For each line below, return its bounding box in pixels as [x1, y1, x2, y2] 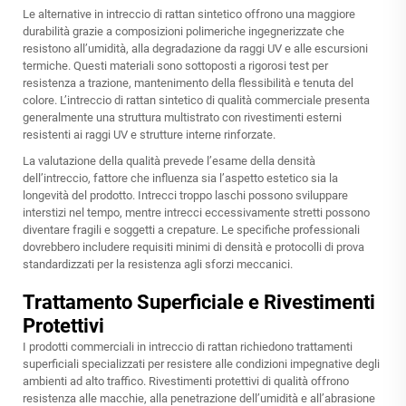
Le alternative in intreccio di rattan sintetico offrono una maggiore [23, 7, 355, 22]
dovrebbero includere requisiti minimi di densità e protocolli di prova [23, 240, 364, 255]
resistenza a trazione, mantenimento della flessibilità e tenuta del [23, 76, 353, 91]
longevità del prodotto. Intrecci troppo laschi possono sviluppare [23, 188, 348, 203]
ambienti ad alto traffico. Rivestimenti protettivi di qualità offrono [23, 374, 349, 389]
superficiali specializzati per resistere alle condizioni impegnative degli [23, 357, 380, 372]
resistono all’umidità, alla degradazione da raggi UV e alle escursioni [23, 42, 368, 56]
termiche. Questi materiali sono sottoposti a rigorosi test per [23, 59, 328, 73]
